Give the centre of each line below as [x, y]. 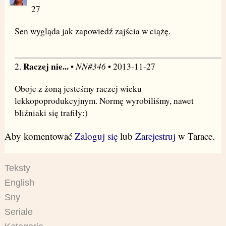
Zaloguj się [96, 136]
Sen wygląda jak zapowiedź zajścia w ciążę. [92, 31]
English [19, 182]
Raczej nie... [46, 67]
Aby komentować [39, 136]
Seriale [18, 212]
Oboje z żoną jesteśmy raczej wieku [78, 89]
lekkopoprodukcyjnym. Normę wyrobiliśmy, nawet [104, 101]
